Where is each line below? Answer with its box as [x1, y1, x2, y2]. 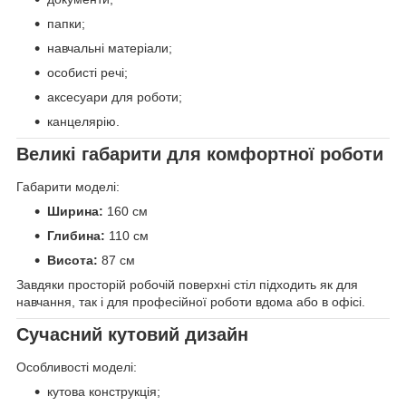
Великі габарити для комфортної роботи [16, 144, 383, 165]
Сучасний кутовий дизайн [16, 324, 248, 344]
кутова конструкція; [47, 383, 160, 399]
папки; [47, 16, 85, 32]
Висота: [47, 253, 98, 267]
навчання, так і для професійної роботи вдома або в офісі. [16, 295, 365, 309]
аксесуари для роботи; [47, 90, 182, 105]
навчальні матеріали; [47, 41, 172, 56]
